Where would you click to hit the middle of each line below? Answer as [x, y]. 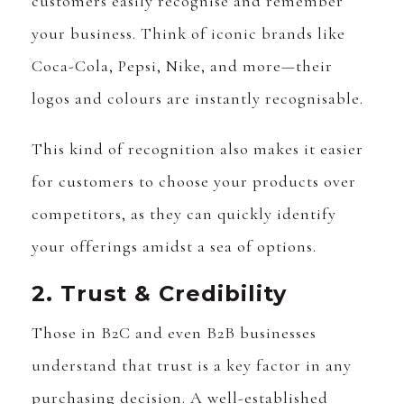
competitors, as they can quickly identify [184, 214]
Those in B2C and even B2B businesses [174, 333]
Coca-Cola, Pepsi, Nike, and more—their [182, 66]
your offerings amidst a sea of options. [174, 247]
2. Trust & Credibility [159, 294]
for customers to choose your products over [194, 182]
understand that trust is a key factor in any [192, 366]
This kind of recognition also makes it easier [197, 149]
